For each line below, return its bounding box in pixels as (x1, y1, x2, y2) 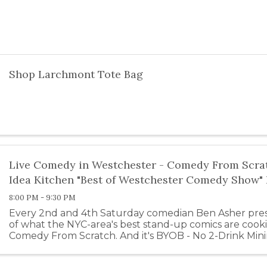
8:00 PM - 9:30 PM (9, 193, 76, 203)
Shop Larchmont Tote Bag (9, 67, 144, 82)
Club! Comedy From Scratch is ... (9, 241, 164, 253)
